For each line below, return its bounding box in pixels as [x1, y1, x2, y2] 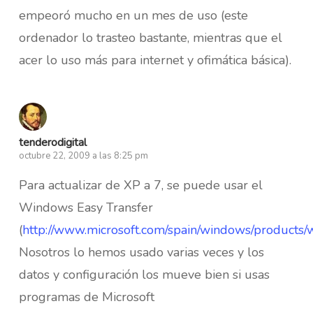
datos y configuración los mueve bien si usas [18, 265, 270, 283]
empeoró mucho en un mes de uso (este [18, 6, 248, 24]
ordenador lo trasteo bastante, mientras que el [18, 29, 282, 46]
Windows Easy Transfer [18, 198, 153, 216]
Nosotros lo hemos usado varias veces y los [18, 243, 264, 261]
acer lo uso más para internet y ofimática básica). [18, 51, 291, 68]
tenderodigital [18, 134, 87, 150]
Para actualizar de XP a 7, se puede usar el [18, 176, 263, 194]
